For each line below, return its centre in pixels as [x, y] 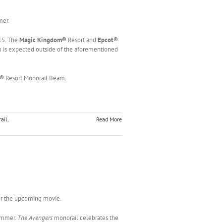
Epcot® [108, 40]
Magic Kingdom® [43, 40]
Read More [109, 119]
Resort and [82, 40]
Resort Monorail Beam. [35, 78]
